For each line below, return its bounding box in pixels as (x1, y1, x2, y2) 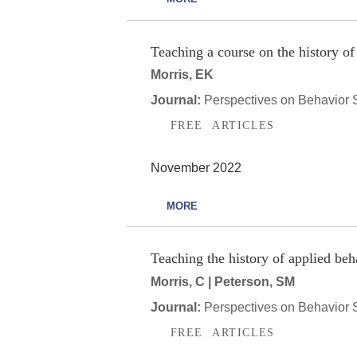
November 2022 (151, 160, 241, 175)
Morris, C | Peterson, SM (151, 274, 295, 288)
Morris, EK (151, 68, 214, 82)
